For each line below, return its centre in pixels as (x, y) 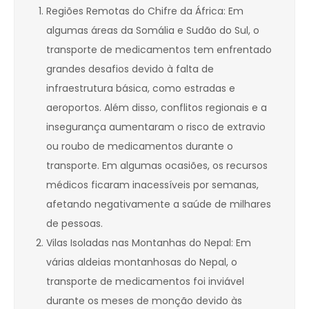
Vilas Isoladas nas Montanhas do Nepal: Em (149, 243)
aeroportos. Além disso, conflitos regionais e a (157, 108)
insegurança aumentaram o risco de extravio (156, 127)
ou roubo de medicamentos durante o (140, 147)
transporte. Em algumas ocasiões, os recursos (157, 166)
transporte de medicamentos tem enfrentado (159, 50)
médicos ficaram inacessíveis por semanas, (152, 185)
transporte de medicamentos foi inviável (145, 282)
